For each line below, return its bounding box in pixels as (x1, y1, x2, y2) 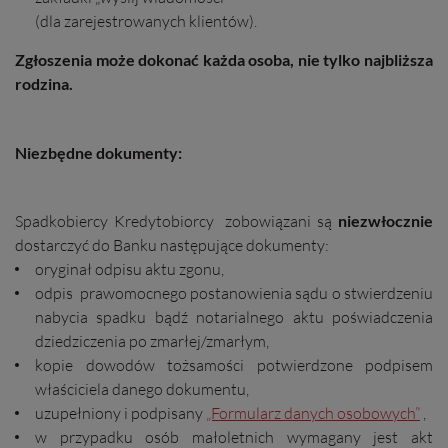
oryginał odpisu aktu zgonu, (35, 259, 224, 279)
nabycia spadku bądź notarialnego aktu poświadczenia (35, 307, 433, 327)
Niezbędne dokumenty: (15, 143, 182, 162)
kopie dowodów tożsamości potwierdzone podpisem (35, 355, 433, 375)
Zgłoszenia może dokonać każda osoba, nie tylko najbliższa (15, 50, 433, 69)
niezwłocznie (338, 211, 433, 230)
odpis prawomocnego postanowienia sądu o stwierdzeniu (35, 283, 433, 303)
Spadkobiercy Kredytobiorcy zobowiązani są (15, 211, 338, 231)
